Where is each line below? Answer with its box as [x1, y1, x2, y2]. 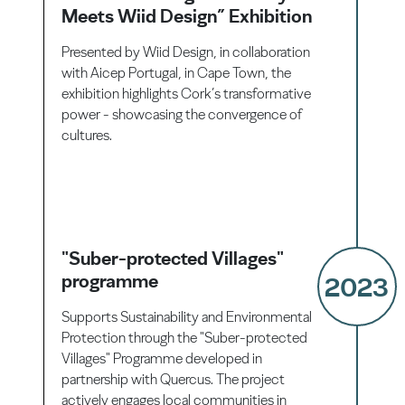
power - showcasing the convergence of [61, 105, 303, 123]
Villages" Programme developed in [61, 349, 263, 367]
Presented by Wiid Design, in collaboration [61, 42, 311, 61]
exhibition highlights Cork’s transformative [61, 84, 312, 102]
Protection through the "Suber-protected [61, 328, 308, 346]
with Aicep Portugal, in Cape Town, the [61, 63, 292, 81]
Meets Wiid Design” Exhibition [61, 4, 313, 27]
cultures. [61, 126, 113, 144]
